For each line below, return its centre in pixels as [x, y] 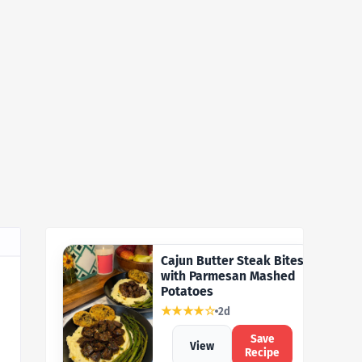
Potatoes [187, 291]
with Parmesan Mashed [227, 276]
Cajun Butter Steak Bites [232, 261]
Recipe [263, 353]
